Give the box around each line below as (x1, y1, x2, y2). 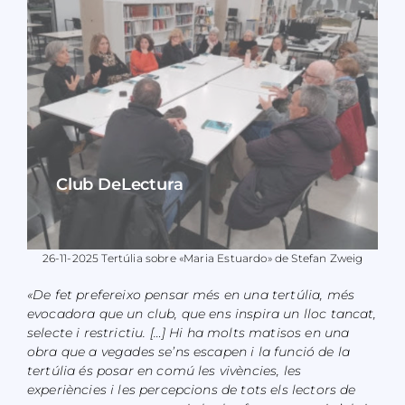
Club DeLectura (55, 174, 184, 194)
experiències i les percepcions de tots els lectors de (26, 381, 356, 398)
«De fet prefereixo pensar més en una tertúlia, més (26, 286, 354, 303)
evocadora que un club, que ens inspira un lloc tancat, (26, 305, 377, 322)
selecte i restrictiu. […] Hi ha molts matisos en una (26, 324, 350, 341)
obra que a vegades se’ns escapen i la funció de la (26, 343, 350, 360)
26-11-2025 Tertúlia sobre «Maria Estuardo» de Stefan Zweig (42, 250, 363, 265)
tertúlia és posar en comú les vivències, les (26, 362, 302, 379)
